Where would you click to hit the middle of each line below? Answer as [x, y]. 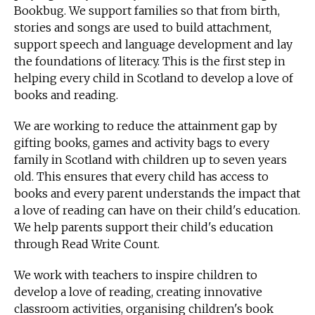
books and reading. [66, 95]
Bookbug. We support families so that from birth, [147, 10]
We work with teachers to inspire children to [136, 275]
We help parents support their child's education [144, 227]
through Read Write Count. [87, 244]
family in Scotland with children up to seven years [150, 159]
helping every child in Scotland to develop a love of [154, 78]
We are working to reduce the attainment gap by [146, 126]
